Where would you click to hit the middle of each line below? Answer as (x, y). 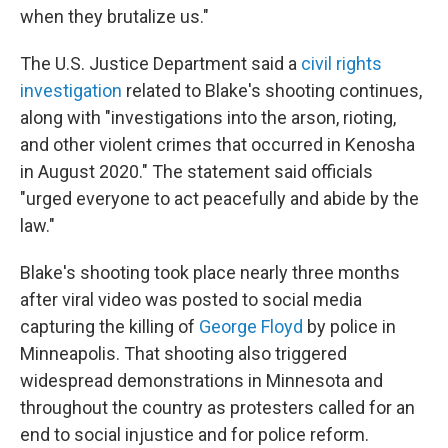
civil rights (341, 63)
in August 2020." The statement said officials (196, 171)
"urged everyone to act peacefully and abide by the (219, 198)
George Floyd (251, 326)
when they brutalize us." (114, 16)
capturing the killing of (109, 326)
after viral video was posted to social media (191, 299)
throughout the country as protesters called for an (217, 407)
